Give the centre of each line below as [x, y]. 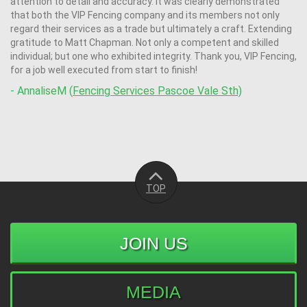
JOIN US [153, 244]
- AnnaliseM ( [41, 91]
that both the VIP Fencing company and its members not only [145, 15]
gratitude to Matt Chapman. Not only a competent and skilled [145, 43]
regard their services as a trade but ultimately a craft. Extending [151, 29]
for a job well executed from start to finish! [104, 70]
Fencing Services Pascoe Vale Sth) [157, 91]
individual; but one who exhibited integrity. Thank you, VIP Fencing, [153, 57]
